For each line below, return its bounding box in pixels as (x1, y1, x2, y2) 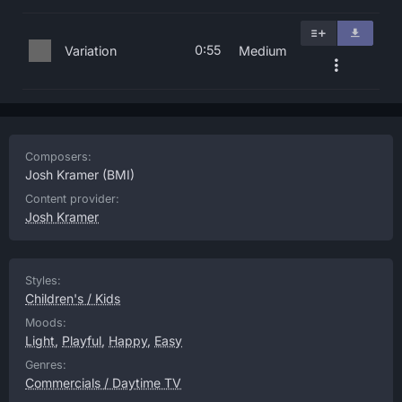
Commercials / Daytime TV (25, 375, 181, 390)
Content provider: (25, 192, 119, 205)
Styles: (25, 274, 61, 287)
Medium (239, 43, 287, 58)
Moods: (25, 316, 66, 329)
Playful (62, 333, 101, 348)
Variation (65, 43, 117, 58)
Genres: (25, 358, 66, 371)
